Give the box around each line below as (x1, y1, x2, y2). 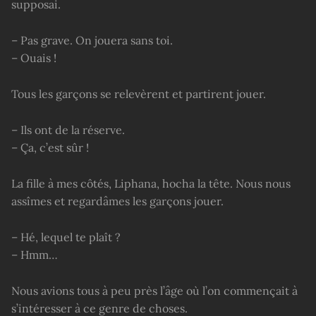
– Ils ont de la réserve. (11, 122, 125, 137)
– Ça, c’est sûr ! (11, 140, 89, 154)
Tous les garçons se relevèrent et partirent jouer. (11, 86, 266, 101)
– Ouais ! (11, 51, 56, 66)
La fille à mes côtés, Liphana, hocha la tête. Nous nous (11, 176, 291, 190)
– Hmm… (11, 247, 58, 262)
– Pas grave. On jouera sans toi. (11, 33, 173, 48)
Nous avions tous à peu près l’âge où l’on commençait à (11, 283, 298, 298)
